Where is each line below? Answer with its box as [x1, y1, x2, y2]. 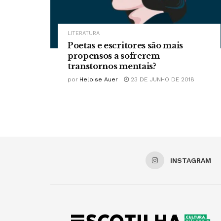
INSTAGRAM [170, 156, 211, 165]
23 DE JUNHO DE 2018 [129, 76, 194, 83]
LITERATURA [68, 30, 100, 37]
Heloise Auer [79, 76, 118, 83]
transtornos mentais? [68, 61, 156, 72]
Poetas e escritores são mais [68, 40, 184, 51]
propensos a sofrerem [68, 51, 160, 61]
